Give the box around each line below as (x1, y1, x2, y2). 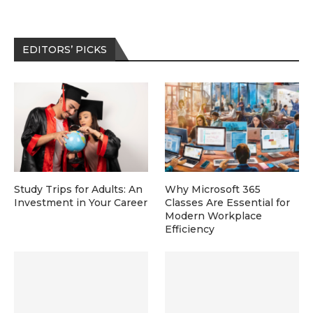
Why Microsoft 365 (165, 182, 261, 196)
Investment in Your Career (14, 196, 147, 209)
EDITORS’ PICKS (22, 43, 107, 56)
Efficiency (165, 222, 215, 235)
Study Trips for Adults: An (14, 182, 143, 196)
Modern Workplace (165, 209, 263, 222)
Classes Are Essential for (165, 196, 291, 209)
